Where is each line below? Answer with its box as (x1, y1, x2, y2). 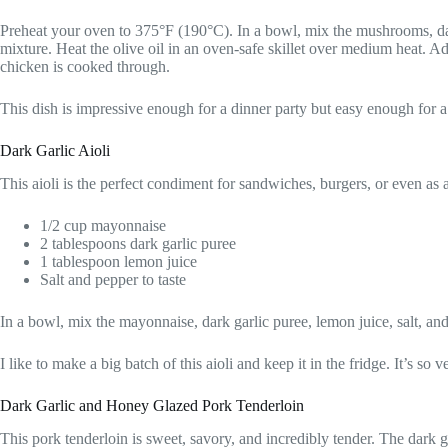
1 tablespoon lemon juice (40, 252, 197, 270)
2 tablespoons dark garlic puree (40, 234, 236, 252)
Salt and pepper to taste (40, 270, 186, 288)
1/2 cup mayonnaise (40, 216, 166, 234)
